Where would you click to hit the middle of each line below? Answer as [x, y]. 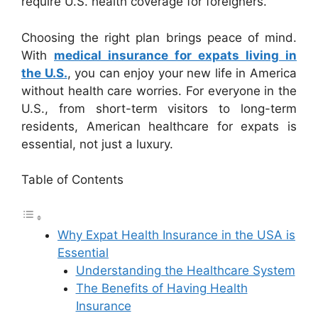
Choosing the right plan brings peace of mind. [159, 37]
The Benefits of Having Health [161, 288]
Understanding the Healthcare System [185, 270]
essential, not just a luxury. [97, 144]
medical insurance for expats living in [175, 55]
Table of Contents [72, 180]
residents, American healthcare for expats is [159, 126]
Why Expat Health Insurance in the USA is [176, 235]
